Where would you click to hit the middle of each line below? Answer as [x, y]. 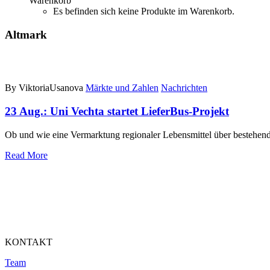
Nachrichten [184, 88]
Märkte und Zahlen [122, 88]
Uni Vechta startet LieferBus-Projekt [140, 111]
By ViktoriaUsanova [44, 88]
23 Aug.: [27, 111]
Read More [26, 155]
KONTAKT [29, 242]
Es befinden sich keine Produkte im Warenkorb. [144, 11]
